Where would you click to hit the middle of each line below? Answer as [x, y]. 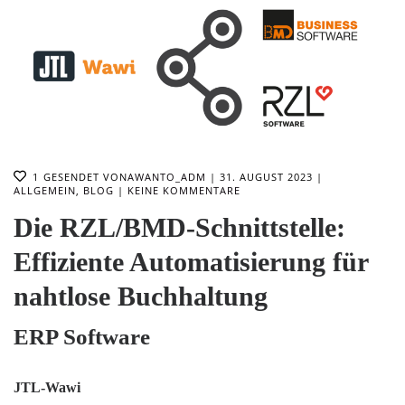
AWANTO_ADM [167, 176]
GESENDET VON [85, 176]
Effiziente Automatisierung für [191, 261]
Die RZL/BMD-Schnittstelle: [179, 227]
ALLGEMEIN [45, 190]
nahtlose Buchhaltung [141, 296]
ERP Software [82, 336]
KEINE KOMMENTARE [184, 190]
